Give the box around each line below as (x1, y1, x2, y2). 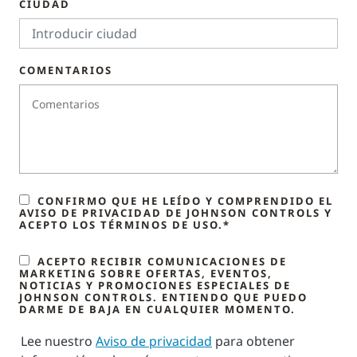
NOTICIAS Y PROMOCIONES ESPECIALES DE (19, 278, 291, 293)
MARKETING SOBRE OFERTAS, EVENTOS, (19, 266, 273, 281)
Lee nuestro (21, 332, 96, 351)
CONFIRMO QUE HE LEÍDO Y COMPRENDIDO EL (37, 194, 333, 209)
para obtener (212, 332, 295, 351)
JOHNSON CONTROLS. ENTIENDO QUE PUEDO (19, 290, 308, 305)
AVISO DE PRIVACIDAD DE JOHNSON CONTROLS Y (19, 206, 332, 221)
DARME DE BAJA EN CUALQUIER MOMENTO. (19, 302, 296, 317)
